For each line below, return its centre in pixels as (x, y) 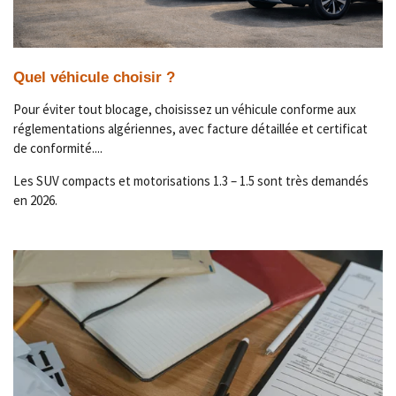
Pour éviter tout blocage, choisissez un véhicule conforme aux (185, 109)
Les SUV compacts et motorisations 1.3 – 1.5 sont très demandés (191, 180)
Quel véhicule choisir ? (94, 77)
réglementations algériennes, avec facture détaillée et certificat (190, 128)
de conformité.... (58, 148)
